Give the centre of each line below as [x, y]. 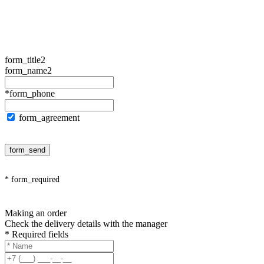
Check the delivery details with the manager [86, 223]
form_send [27, 150]
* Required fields [37, 234]
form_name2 [28, 70]
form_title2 [25, 60]
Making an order [36, 213]
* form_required [32, 179]
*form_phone [30, 93]
